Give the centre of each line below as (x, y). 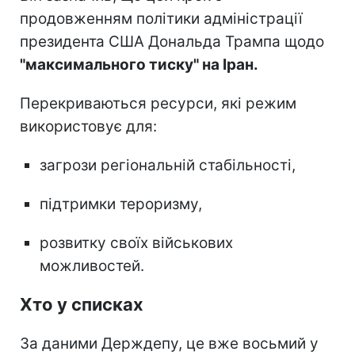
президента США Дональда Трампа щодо (172, 42)
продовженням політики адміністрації (161, 19)
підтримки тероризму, (121, 204)
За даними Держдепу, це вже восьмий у (169, 344)
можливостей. (92, 266)
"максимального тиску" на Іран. (139, 65)
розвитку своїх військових (136, 243)
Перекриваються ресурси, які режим (158, 104)
